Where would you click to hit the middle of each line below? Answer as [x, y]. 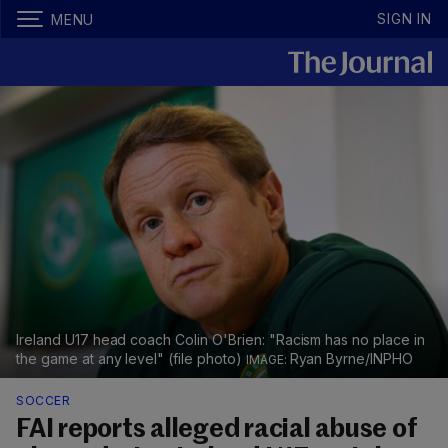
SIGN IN [404, 18]
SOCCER [43, 401]
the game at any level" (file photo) [131, 359]
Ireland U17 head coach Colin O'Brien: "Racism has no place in [220, 340]
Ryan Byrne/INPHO [351, 359]
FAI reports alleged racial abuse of [216, 430]
